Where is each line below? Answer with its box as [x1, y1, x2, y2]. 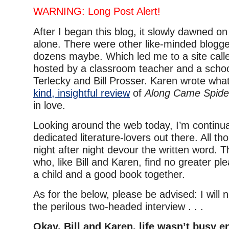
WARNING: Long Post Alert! [33, 6, 161, 17]
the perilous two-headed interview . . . [33, 201, 203, 212]
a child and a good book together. [33, 169, 185, 180]
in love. [33, 100, 65, 111]
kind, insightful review [33, 87, 130, 99]
